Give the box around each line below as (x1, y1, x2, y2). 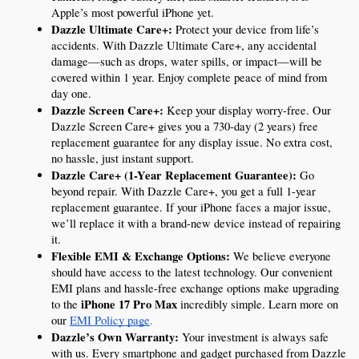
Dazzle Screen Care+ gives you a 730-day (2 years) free (51, 119, 318, 135)
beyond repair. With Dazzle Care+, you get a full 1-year (51, 184, 316, 200)
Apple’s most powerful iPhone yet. (51, 5, 214, 21)
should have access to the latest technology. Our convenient (51, 264, 333, 280)
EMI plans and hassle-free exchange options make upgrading (51, 280, 339, 296)
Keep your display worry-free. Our (163, 103, 331, 119)
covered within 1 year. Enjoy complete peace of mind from (51, 70, 327, 86)
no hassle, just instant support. (51, 151, 194, 167)
